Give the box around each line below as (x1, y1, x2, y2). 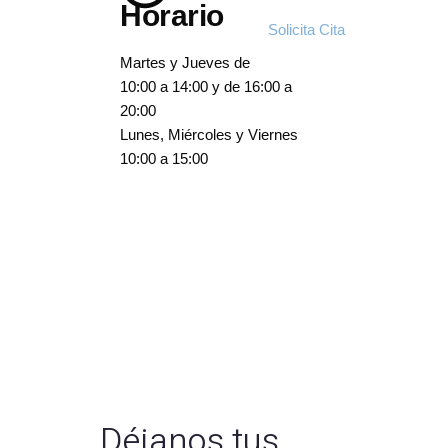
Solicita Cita (268, 21, 345, 38)
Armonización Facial (25, 14, 254, 40)
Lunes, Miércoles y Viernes (120, 126, 298, 143)
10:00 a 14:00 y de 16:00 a (120, 78, 292, 95)
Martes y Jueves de (120, 54, 250, 71)
